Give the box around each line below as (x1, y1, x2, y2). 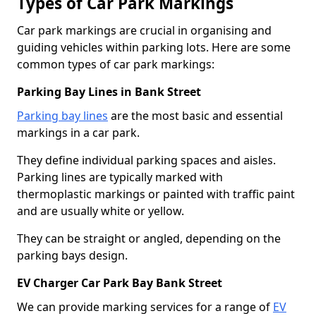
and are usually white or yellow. (17, 202, 184, 219)
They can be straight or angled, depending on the (17, 230, 281, 246)
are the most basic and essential (108, 107, 283, 123)
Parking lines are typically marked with (17, 169, 223, 185)
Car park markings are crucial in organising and (17, 22, 272, 38)
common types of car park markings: (17, 56, 214, 72)
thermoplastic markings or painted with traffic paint (17, 186, 295, 202)
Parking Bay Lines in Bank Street (17, 83, 201, 99)
